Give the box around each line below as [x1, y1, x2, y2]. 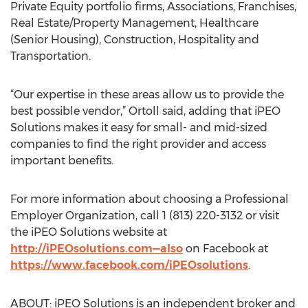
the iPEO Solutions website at [10, 225, 167, 239]
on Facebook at [183, 242, 268, 255]
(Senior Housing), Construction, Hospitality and [10, 33, 259, 46]
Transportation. [10, 49, 91, 63]
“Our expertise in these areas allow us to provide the [10, 88, 284, 101]
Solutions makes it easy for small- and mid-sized [10, 121, 267, 134]
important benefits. [10, 154, 113, 167]
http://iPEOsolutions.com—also [10, 242, 183, 255]
